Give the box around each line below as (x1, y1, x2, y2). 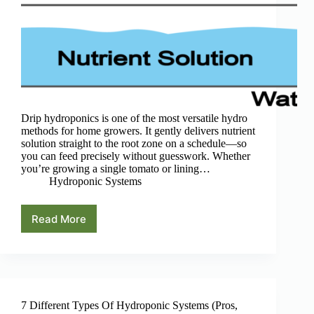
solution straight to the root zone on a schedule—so (21, 137, 247, 150)
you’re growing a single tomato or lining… (21, 163, 210, 175)
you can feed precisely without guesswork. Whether (21, 150, 250, 163)
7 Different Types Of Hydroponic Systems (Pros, (21, 299, 238, 312)
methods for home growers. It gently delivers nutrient (21, 125, 255, 137)
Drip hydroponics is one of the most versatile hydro (21, 112, 247, 125)
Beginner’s (57, 257, 111, 271)
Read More (32, 212, 86, 226)
